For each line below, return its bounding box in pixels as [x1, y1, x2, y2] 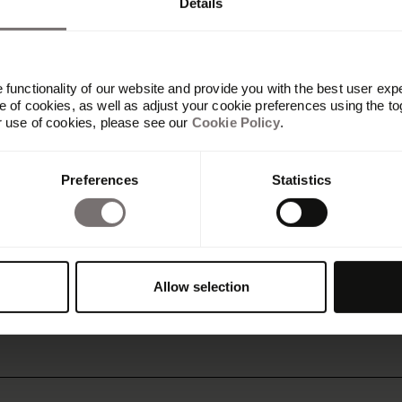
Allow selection [153, 279, 249, 295]
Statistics [271, 171, 332, 188]
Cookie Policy [191, 114, 280, 130]
